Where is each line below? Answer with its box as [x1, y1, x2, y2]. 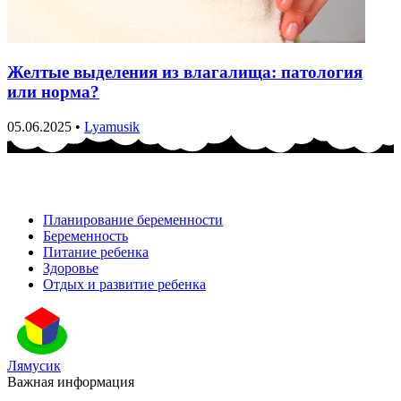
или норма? [7, 82, 99, 102]
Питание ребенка [43, 243, 149, 260]
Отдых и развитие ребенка [43, 276, 206, 292]
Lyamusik [84, 118, 140, 134]
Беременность [43, 227, 128, 243]
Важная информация [7, 373, 134, 389]
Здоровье [43, 260, 98, 276]
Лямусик [7, 357, 61, 373]
